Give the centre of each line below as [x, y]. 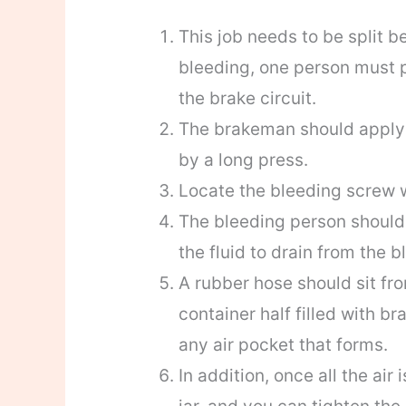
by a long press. [243, 160]
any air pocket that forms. [283, 345]
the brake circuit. [247, 99]
